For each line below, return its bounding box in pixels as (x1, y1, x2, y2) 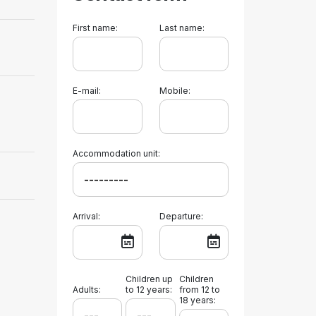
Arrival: (73, 211, 100, 221)
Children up (125, 274, 173, 284)
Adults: (73, 284, 101, 295)
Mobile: (159, 85, 190, 96)
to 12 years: (125, 284, 172, 295)
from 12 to (179, 284, 221, 295)
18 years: (179, 295, 217, 305)
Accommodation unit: (73, 148, 160, 159)
